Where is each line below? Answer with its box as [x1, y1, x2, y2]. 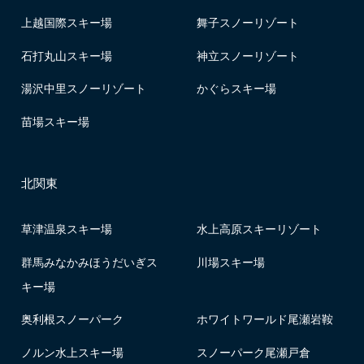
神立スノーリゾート [197, 46, 300, 63]
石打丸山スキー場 [20, 46, 112, 63]
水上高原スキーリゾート [197, 219, 323, 236]
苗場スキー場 [20, 113, 89, 130]
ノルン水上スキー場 [20, 344, 123, 361]
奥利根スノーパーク [20, 310, 123, 327]
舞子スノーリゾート [197, 13, 300, 30]
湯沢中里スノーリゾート [20, 80, 146, 97]
